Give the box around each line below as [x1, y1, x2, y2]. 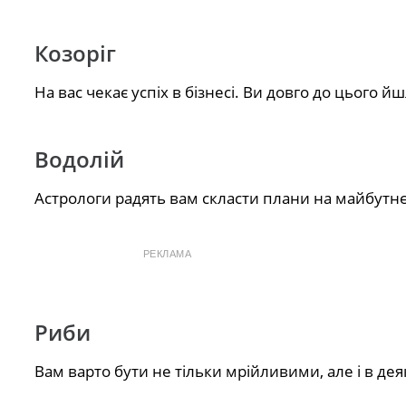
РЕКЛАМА [142, 248, 192, 260]
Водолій [34, 144, 124, 175]
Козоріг [34, 38, 116, 69]
